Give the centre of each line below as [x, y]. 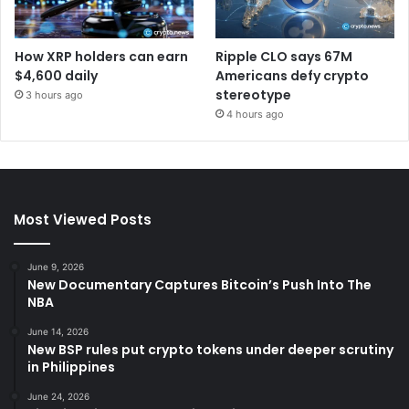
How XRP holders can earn [101, 57]
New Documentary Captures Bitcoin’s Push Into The [199, 285]
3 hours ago [54, 95]
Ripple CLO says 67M [284, 57]
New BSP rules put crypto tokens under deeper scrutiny [210, 350]
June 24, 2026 [58, 397]
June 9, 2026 [56, 267]
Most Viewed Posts [83, 220]
